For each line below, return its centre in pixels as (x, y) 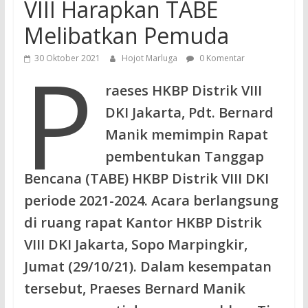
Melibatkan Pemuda (126, 35)
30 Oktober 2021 (67, 58)
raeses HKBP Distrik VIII (183, 90)
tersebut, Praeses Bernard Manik (134, 288)
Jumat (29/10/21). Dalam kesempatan (147, 266)
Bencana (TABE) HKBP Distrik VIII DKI (146, 178)
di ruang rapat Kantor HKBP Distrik (143, 222)
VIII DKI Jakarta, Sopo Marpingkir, (135, 244)
